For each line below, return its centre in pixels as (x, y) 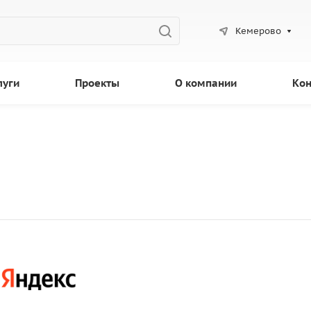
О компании (206, 83)
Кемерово (258, 31)
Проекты (97, 83)
